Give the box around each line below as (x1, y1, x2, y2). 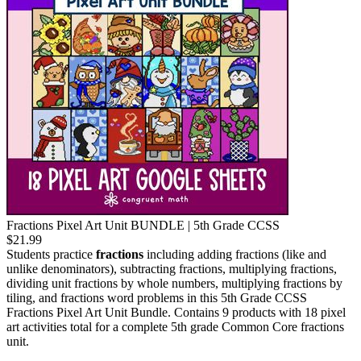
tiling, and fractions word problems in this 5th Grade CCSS (6, 291, 307, 305)
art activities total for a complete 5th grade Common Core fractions (6, 320, 344, 334)
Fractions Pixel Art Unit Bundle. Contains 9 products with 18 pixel (6, 305, 346, 320)
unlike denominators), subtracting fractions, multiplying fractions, (6, 262, 337, 276)
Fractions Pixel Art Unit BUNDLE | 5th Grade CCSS (6, 218, 280, 233)
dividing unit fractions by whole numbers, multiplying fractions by (6, 276, 342, 291)
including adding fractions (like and (143, 247, 326, 262)
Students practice (6, 247, 96, 262)
